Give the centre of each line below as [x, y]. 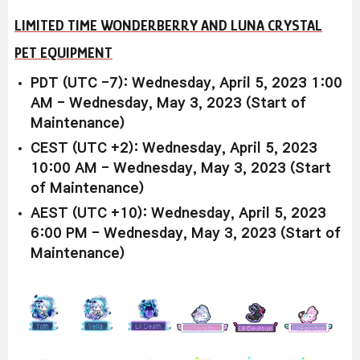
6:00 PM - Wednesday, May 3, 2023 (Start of [186, 234]
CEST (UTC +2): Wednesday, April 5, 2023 [174, 149]
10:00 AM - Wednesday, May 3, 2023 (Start [181, 169]
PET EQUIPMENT [63, 53]
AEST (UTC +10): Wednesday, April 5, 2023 [178, 214]
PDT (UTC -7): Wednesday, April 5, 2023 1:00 [186, 84]
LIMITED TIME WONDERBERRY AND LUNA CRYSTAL [168, 26]
